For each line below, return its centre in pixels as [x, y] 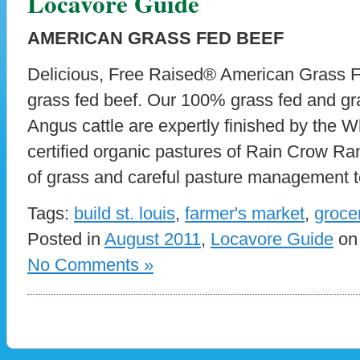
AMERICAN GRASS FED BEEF [155, 38]
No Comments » [90, 264]
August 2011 [153, 239]
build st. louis [125, 213]
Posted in [66, 239]
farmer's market [245, 213]
